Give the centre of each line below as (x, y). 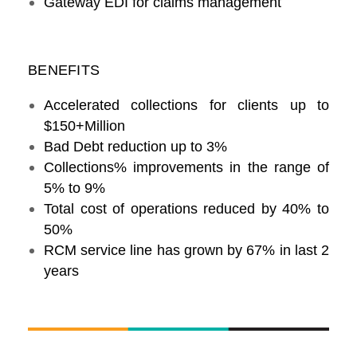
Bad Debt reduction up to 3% (135, 147)
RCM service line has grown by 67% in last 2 (186, 251)
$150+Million (84, 126)
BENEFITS (64, 71)
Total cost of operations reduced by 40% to (186, 209)
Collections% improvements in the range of (186, 168)
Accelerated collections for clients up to (186, 106)
